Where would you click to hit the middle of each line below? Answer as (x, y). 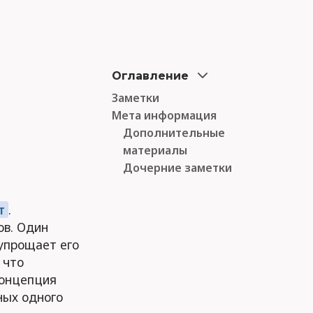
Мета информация (164, 115)
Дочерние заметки (177, 168)
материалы (155, 150)
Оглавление (150, 75)
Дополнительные (174, 133)
